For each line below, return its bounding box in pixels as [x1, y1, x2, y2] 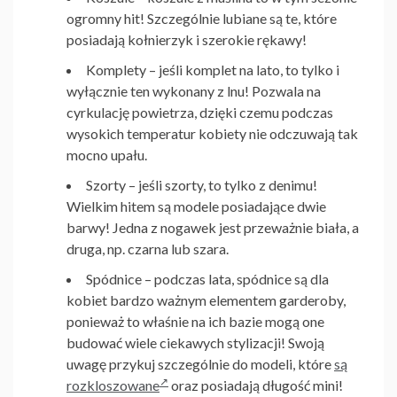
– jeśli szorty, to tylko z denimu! [128, 176, 317, 194]
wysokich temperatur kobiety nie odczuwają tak [66, 125, 358, 143]
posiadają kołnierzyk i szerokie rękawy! [66, 31, 307, 49]
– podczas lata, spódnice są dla [144, 270, 329, 288]
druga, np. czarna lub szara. [66, 240, 229, 258]
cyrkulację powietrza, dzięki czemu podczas [66, 104, 333, 121]
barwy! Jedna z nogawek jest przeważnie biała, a [66, 219, 359, 237]
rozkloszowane [66, 377, 160, 394]
